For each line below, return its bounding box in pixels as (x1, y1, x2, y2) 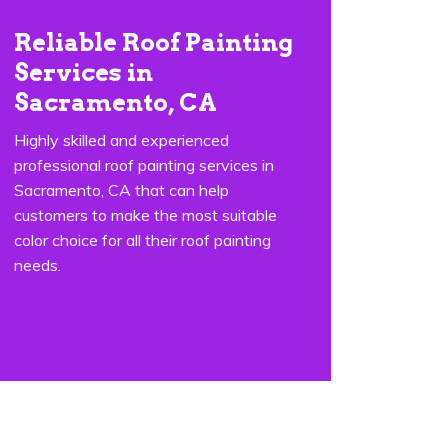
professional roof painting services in (14, 155, 274, 175)
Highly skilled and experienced (14, 130, 229, 150)
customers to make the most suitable (14, 205, 277, 225)
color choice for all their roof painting (14, 230, 271, 250)
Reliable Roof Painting (14, 28, 293, 57)
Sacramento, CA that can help (14, 180, 229, 200)
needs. (14, 255, 61, 275)
